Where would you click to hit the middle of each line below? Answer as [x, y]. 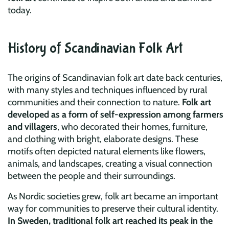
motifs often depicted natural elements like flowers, [107, 152]
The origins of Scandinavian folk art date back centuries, [115, 78]
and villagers [32, 127]
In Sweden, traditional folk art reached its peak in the [110, 221]
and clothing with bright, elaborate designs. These [103, 139]
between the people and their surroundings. [91, 176]
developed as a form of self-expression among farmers [116, 115]
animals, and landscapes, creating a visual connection [110, 164]
